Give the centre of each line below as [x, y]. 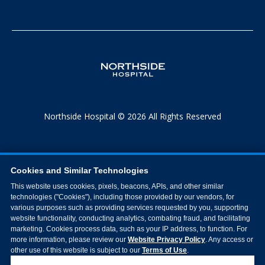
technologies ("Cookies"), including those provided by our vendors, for [122, 197]
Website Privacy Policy [167, 239]
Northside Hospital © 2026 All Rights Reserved [132, 116]
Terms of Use [164, 250]
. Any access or [229, 239]
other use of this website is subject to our [76, 250]
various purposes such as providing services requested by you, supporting [130, 207]
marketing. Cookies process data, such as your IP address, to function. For [129, 229]
